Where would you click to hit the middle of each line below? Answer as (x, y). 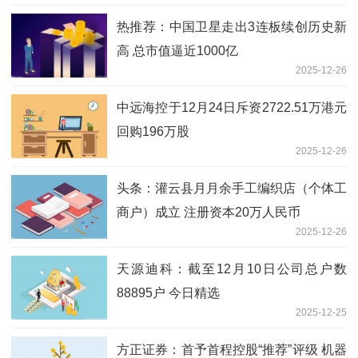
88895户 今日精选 (168, 293)
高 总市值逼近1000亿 (177, 51)
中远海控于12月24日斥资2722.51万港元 (232, 108)
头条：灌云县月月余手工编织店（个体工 (232, 189)
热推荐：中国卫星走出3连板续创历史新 (232, 27)
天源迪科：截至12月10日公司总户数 (232, 269)
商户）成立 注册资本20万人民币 (209, 213)
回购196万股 (153, 132)
